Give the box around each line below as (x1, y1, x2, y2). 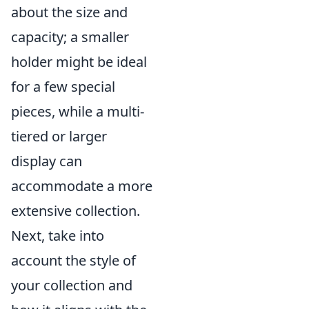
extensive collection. (11, 201, 140, 220)
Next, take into (11, 226, 104, 245)
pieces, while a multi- (11, 102, 144, 121)
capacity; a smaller (11, 28, 129, 46)
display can (11, 152, 82, 170)
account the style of (11, 251, 136, 270)
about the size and (11, 3, 128, 21)
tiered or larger (11, 127, 107, 146)
